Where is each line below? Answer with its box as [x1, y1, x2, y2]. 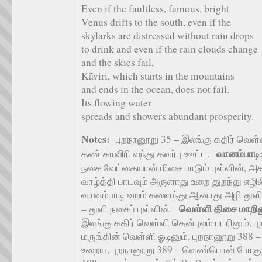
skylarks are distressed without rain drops [81, 29, 254, 42]
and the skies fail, [81, 56, 154, 69]
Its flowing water [81, 96, 151, 109]
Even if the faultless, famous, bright [81, 2, 229, 15]
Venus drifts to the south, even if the [81, 15, 231, 29]
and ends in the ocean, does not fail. [81, 82, 229, 96]
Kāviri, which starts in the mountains [81, 69, 235, 82]
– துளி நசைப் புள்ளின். [81, 202, 179, 215]
